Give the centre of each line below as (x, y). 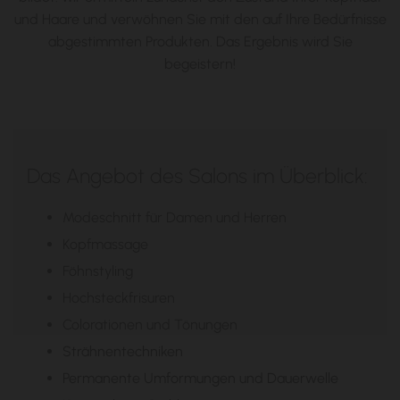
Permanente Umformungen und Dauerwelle (200, 378)
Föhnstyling (98, 271)
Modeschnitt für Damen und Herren (175, 217)
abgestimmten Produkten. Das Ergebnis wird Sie (200, 42)
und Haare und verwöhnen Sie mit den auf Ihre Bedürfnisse (200, 19)
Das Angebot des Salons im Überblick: (197, 176)
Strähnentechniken (123, 351)
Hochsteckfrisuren (119, 298)
